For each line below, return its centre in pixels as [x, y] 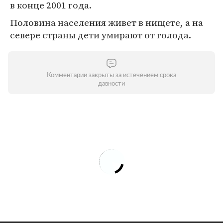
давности [111, 84]
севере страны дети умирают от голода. [101, 35]
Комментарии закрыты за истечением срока [111, 75]
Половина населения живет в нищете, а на [107, 22]
